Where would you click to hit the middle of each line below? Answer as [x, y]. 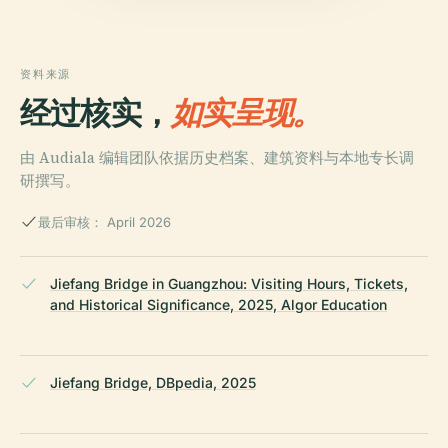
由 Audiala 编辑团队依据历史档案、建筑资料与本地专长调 [217, 157]
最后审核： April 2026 [104, 221]
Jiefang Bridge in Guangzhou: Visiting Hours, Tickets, [229, 283]
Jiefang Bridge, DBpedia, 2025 [153, 382]
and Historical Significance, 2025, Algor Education [218, 304]
